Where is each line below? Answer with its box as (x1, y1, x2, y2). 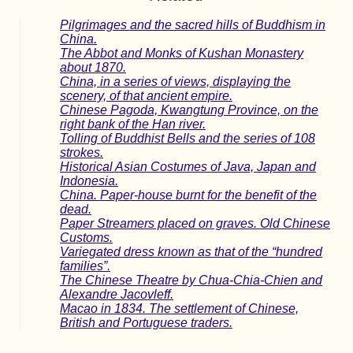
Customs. (60, 231, 113, 245)
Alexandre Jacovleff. (60, 288, 173, 302)
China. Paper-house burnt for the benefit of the (60, 188, 317, 203)
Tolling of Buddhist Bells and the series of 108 (60, 132, 315, 146)
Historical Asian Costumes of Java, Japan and (60, 160, 316, 174)
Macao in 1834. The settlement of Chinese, (60, 302, 299, 316)
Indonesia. (60, 174, 118, 188)
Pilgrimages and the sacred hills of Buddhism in (60, 18, 325, 32)
